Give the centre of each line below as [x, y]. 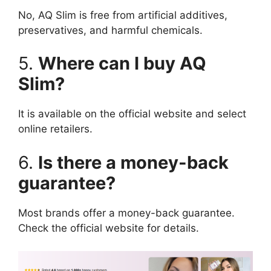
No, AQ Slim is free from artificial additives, [123, 15]
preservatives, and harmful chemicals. [110, 30]
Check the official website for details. [109, 228]
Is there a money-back [133, 162]
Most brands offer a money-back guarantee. [126, 213]
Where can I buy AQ [122, 64]
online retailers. [55, 129]
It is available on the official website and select [132, 114]
